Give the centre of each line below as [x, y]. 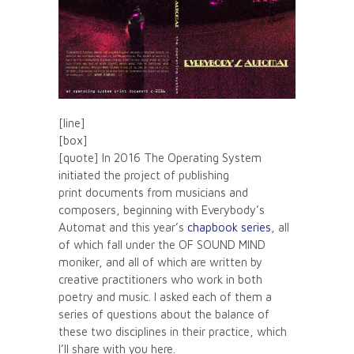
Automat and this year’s [123, 227]
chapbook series [229, 227]
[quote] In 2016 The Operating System [160, 157]
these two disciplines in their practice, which [173, 331]
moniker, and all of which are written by [160, 262]
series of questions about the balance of [164, 314]
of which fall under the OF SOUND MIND [162, 244]
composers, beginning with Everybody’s [162, 209]
